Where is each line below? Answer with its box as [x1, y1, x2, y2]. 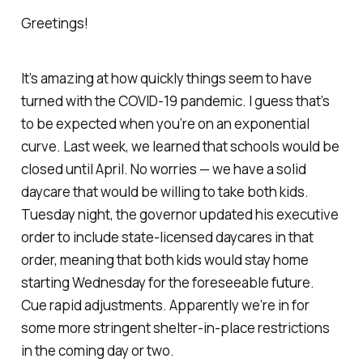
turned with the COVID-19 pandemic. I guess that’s [20, 92, 330, 111]
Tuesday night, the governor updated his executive [20, 205, 339, 224]
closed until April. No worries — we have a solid [20, 160, 306, 179]
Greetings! [20, 13, 88, 32]
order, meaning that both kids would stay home [20, 250, 309, 270]
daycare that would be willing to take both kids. [20, 182, 309, 202]
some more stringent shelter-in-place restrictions [20, 318, 330, 338]
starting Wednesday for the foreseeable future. [20, 273, 314, 293]
